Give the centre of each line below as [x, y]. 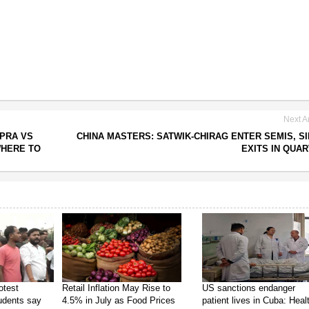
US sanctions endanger [249, 288]
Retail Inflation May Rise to [117, 288]
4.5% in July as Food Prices [119, 300]
